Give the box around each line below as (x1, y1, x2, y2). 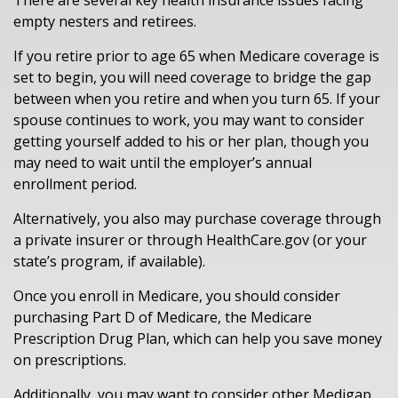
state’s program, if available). (13, 251, 205, 272)
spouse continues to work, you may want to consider (13, 110, 364, 131)
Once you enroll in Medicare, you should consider (13, 286, 340, 306)
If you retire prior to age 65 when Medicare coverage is (13, 46, 379, 67)
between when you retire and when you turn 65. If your (13, 89, 380, 109)
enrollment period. (13, 174, 137, 195)
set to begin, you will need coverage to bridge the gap (13, 68, 371, 88)
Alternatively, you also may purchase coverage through (13, 209, 381, 229)
